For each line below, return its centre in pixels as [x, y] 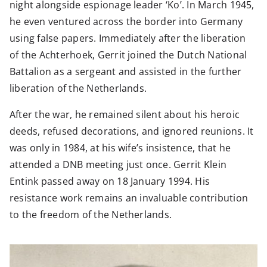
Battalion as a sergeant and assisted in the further [125, 72]
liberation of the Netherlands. [78, 89]
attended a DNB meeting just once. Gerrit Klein [118, 165]
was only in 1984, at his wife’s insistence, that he [120, 148]
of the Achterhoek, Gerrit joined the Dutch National [128, 55]
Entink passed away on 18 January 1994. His [110, 181]
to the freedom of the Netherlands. [91, 215]
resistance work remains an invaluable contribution [128, 198]
